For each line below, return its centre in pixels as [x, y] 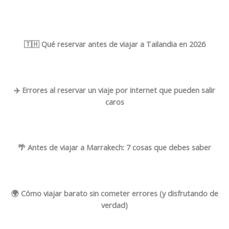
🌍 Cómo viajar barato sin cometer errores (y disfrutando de [114, 193]
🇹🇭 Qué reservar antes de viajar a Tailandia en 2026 [114, 44]
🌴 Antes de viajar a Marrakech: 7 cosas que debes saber [114, 147]
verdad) [114, 205]
